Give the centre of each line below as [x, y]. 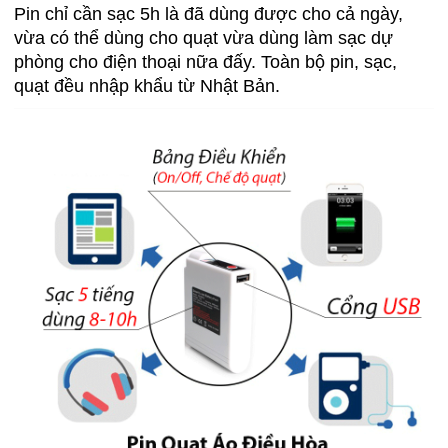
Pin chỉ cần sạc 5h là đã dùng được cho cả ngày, [208, 13]
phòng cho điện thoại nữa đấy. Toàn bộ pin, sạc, [205, 61]
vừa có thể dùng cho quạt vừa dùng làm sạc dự [203, 37]
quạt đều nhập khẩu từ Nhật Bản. [147, 85]
